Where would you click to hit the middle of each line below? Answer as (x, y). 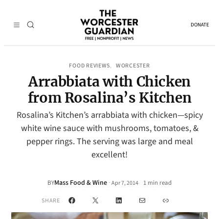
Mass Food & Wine (81, 183)
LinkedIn (132, 200)
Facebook (87, 200)
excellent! (109, 155)
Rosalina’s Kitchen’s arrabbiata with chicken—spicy (109, 115)
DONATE (200, 25)
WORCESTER (133, 66)
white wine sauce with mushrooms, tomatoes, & (109, 128)
